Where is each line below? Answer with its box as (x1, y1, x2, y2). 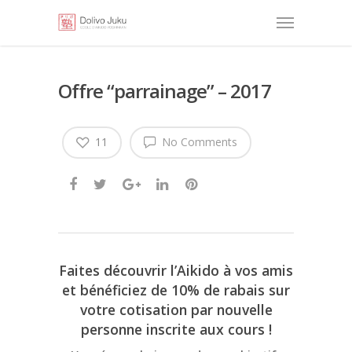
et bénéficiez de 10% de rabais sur (62, 280, 290, 300)
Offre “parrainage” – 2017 (58, 78, 271, 104)
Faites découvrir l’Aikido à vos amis (59, 261, 293, 280)
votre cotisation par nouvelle (79, 300, 273, 320)
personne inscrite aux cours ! (80, 320, 272, 339)
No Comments (159, 134, 237, 149)
